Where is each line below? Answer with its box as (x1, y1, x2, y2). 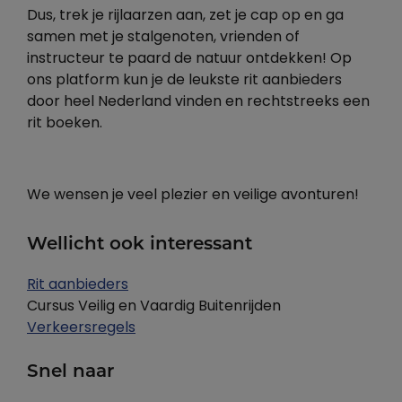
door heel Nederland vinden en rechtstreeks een (27, 95, 370, 109)
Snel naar (27, 363, 114, 381)
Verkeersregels (27, 321, 135, 336)
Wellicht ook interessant (27, 236, 252, 254)
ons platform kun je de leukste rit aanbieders (27, 74, 342, 88)
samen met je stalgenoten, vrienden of (27, 31, 300, 45)
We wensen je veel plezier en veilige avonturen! (27, 188, 359, 203)
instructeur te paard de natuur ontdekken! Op (27, 52, 352, 66)
